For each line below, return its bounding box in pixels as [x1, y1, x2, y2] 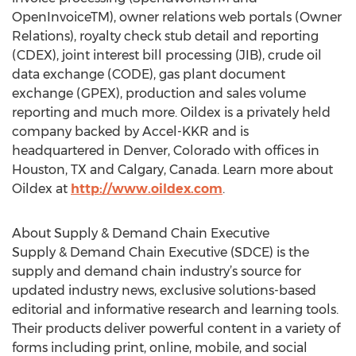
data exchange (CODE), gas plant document [12, 67, 285, 82]
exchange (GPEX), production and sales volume [12, 86, 306, 101]
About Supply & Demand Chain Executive [12, 226, 269, 241]
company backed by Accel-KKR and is [12, 124, 249, 139]
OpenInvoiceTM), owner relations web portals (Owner [12, 10, 342, 25]
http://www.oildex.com [71, 181, 222, 196]
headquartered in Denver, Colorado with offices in [12, 143, 319, 158]
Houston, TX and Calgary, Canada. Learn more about [12, 162, 333, 177]
